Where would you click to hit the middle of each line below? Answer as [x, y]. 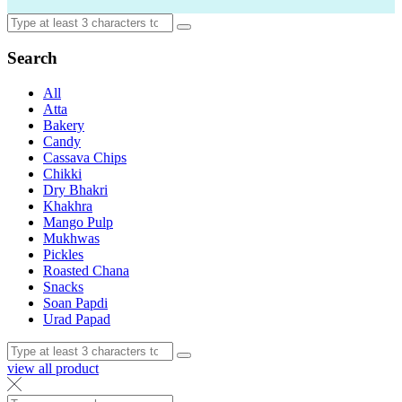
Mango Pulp [78, 223]
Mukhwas [71, 239]
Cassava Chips [85, 158]
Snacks [63, 287]
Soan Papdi [75, 303]
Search [32, 58]
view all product [53, 369]
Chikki [62, 174]
